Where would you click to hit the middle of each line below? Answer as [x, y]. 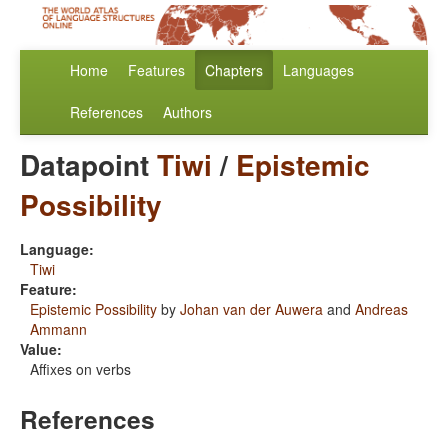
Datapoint [88, 165]
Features [156, 70]
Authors [187, 112]
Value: [41, 349]
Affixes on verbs [80, 369]
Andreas [381, 309]
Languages [318, 70]
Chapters [234, 70]
